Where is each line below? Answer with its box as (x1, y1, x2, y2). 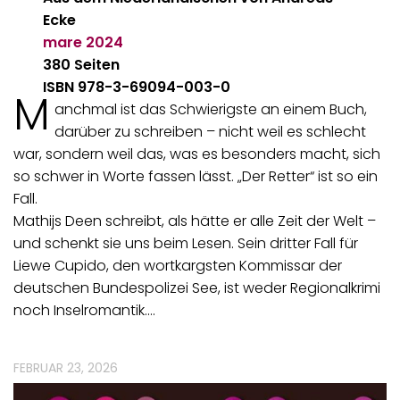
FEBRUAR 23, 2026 (13, 359, 118, 378)
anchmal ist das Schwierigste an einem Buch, (54, 99, 367, 121)
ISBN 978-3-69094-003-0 (43, 77, 231, 98)
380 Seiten (43, 54, 121, 76)
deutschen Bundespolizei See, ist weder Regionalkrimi (13, 278, 380, 299)
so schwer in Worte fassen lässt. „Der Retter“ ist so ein (13, 166, 378, 187)
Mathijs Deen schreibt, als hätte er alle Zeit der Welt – (13, 211, 376, 232)
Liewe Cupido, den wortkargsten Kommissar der (13, 255, 342, 277)
